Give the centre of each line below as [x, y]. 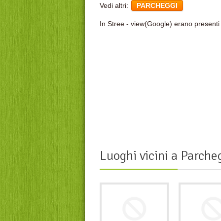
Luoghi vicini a [139, 156]
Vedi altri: [115, 6]
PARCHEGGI [157, 6]
